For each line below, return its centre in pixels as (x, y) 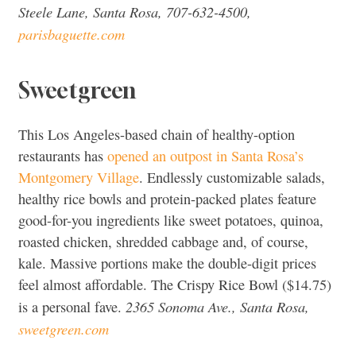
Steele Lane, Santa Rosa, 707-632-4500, (135, 12)
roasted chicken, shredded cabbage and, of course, (163, 242)
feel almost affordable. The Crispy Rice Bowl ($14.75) (175, 285)
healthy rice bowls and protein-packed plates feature (167, 199)
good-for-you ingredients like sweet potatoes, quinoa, (171, 221)
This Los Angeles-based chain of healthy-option (157, 135)
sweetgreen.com (64, 329)
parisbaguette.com (72, 34)
